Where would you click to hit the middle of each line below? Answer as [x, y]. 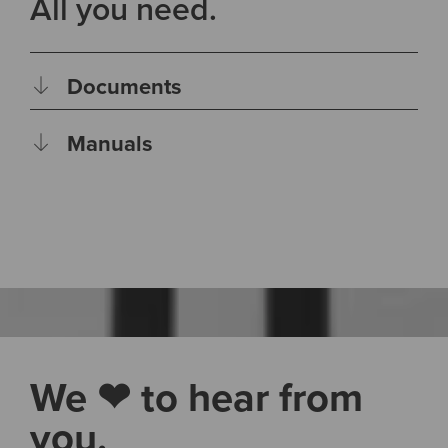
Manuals [110, 142]
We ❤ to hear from [196, 396]
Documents [124, 85]
